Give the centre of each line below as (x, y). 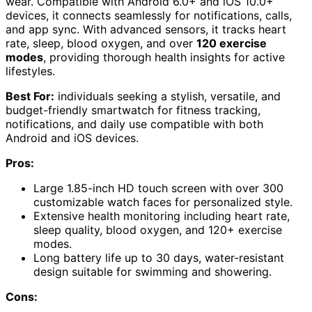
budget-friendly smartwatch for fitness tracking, (133, 110)
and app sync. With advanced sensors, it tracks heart (146, 29)
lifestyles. (30, 71)
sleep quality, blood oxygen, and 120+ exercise (158, 229)
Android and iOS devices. (72, 138)
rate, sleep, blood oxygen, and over (101, 43)
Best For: (30, 96)
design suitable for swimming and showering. (153, 271)
